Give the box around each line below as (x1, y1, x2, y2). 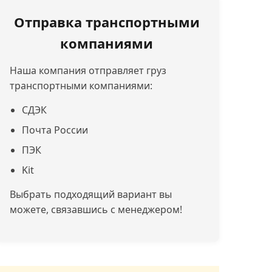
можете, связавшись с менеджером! (9, 203, 182, 216)
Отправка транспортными (13, 13, 200, 31)
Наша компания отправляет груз (9, 64, 166, 77)
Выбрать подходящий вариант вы (9, 188, 172, 201)
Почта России (21, 123, 88, 137)
